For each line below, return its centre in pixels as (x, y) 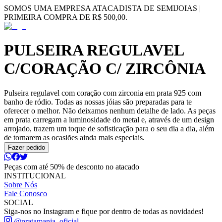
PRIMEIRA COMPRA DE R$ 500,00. (66, 17)
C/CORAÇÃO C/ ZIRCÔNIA (105, 69)
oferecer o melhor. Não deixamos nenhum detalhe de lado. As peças (110, 111)
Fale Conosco (26, 193)
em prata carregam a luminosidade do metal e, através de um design (109, 119)
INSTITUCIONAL (35, 175)
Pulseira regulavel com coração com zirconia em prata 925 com (103, 93)
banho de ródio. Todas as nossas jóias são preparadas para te (98, 102)
